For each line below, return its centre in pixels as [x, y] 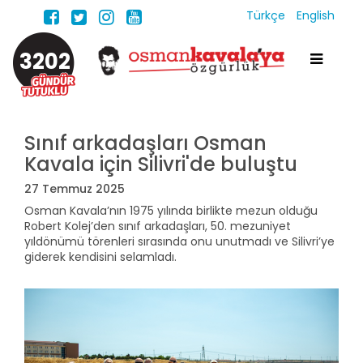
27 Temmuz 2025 [75, 189]
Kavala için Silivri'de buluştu [161, 164]
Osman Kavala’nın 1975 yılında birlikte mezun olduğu [171, 211]
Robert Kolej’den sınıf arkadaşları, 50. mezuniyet [158, 226]
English [316, 15]
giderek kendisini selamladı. [100, 257]
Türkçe [267, 15]
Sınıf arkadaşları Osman [145, 143]
